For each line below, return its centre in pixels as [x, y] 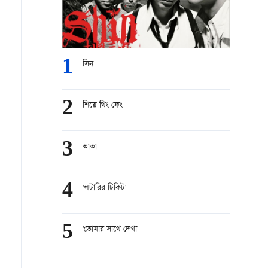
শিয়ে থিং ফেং [103, 106]
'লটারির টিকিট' [104, 188]
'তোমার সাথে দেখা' [110, 229]
